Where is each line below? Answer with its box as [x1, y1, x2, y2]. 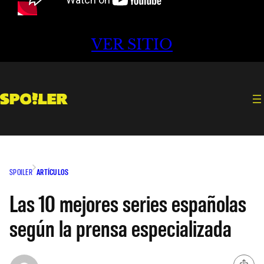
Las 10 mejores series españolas [9, 188, 246, 217]
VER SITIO [91, 36, 173, 54]
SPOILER [9, 166, 32, 177]
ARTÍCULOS [36, 166, 69, 177]
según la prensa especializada [9, 213, 232, 242]
